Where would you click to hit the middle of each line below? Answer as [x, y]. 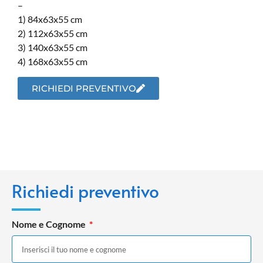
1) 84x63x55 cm [50, 19]
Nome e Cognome [50, 224]
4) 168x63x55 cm [53, 61]
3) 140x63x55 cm [53, 47]
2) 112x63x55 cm [53, 33]
